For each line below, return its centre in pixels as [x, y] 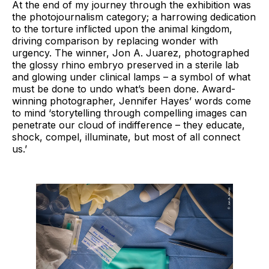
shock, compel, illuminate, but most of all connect [126, 137]
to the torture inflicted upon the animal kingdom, [122, 29]
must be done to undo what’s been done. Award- [124, 89]
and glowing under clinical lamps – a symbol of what [131, 77]
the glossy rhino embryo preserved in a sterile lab [125, 65]
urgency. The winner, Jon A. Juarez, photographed [131, 53]
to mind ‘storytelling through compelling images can [129, 113]
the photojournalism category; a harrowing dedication [134, 17]
